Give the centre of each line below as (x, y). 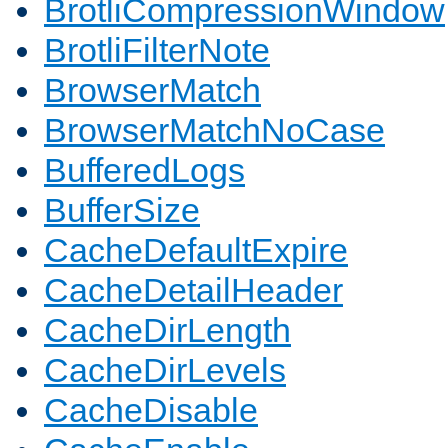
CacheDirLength (167, 330)
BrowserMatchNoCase (214, 130)
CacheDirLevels (165, 370)
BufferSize (122, 210)
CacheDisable (151, 410)
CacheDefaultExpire (196, 250)
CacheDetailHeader (193, 290)
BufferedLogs (144, 170)
